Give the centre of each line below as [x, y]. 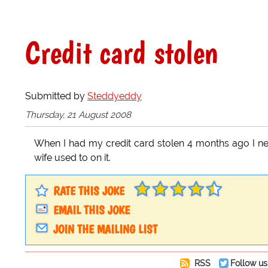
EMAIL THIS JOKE [92, 210]
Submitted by [56, 96]
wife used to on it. [72, 157]
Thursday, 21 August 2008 [78, 115]
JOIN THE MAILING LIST [105, 229]
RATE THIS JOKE [89, 191]
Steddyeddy [115, 96]
